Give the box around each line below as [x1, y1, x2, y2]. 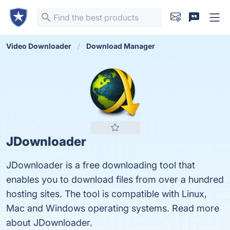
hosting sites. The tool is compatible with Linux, [6, 188, 207, 199]
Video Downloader [6, 42, 71, 50]
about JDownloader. [6, 217, 92, 228]
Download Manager [86, 42, 155, 50]
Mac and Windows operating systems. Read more [6, 203, 219, 214]
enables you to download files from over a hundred [6, 174, 224, 185]
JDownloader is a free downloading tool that [6, 160, 195, 170]
